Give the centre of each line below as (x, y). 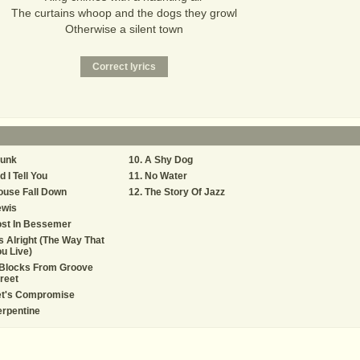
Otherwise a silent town (124, 29)
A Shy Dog (169, 160)
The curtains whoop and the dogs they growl (124, 13)
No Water (166, 176)
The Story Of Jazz (185, 192)
